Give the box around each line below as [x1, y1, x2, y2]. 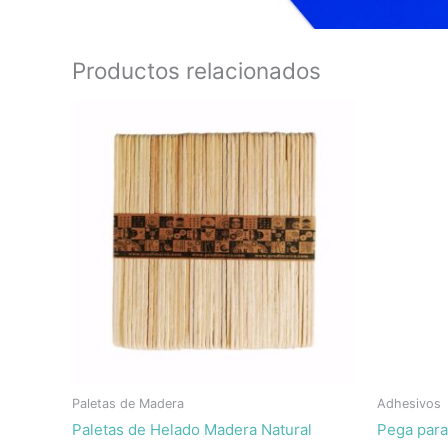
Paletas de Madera [72, 395, 184, 411]
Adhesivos [377, 395, 441, 411]
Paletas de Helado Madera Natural [72, 420, 312, 440]
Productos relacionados [72, 57, 321, 84]
